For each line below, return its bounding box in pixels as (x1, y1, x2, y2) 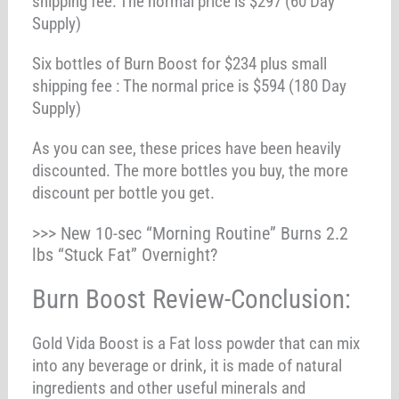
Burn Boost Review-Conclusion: (32, 283, 352, 314)
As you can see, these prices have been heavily (32, 137, 342, 159)
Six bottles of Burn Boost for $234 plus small (32, 53, 328, 74)
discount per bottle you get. (32, 182, 216, 203)
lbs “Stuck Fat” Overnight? (32, 243, 218, 265)
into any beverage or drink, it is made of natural (32, 354, 343, 376)
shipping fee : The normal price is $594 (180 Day (32, 75, 347, 96)
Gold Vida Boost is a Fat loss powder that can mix (32, 332, 361, 354)
